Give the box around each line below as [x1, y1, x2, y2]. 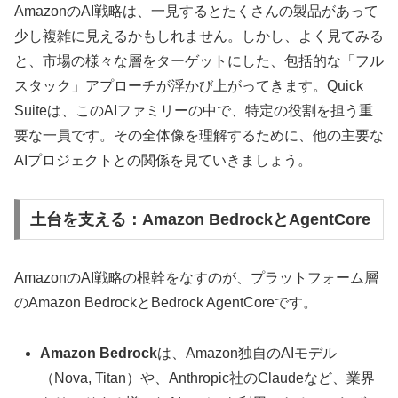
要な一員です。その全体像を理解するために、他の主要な [14, 128, 384, 144]
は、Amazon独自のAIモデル [157, 345, 338, 361]
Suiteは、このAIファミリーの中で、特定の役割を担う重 [14, 103, 373, 119]
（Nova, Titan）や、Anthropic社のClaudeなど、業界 [40, 370, 376, 386]
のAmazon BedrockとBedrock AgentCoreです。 [14, 294, 317, 310]
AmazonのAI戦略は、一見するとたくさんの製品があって [14, 4, 378, 20]
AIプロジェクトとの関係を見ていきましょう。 [14, 153, 312, 169]
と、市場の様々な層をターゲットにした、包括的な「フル [14, 53, 384, 69]
